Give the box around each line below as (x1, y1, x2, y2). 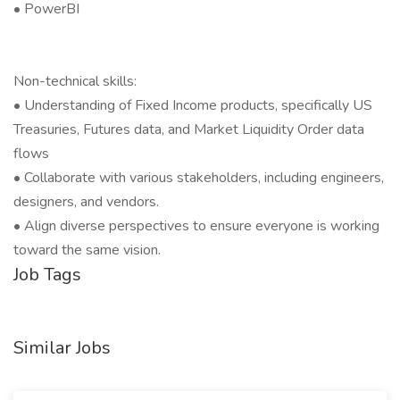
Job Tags (13, 262, 81, 287)
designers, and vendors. (13, 192, 159, 212)
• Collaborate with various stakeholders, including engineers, (13, 168, 384, 187)
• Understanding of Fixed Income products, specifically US (13, 96, 372, 115)
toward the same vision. (13, 240, 161, 260)
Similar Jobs (13, 336, 111, 360)
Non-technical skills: (13, 71, 137, 91)
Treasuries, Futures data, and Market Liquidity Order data (13, 120, 364, 139)
